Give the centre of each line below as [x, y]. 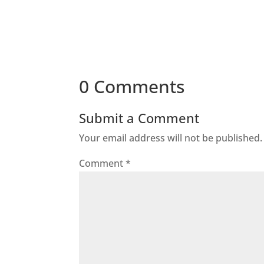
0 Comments [132, 87]
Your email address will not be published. [171, 138]
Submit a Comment [139, 118]
